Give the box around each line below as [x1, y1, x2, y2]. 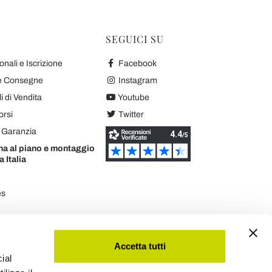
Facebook [116, 59, 157, 68]
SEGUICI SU [106, 33, 164, 46]
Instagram [116, 76, 157, 85]
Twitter [116, 110, 144, 119]
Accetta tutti [114, 240, 166, 251]
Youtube [116, 93, 149, 102]
